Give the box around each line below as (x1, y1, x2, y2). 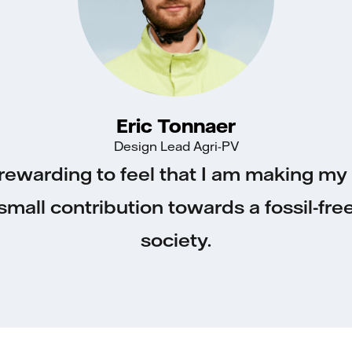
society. (141, 227, 211, 251)
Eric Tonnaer (116, 113, 236, 137)
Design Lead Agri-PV (113, 137, 239, 154)
